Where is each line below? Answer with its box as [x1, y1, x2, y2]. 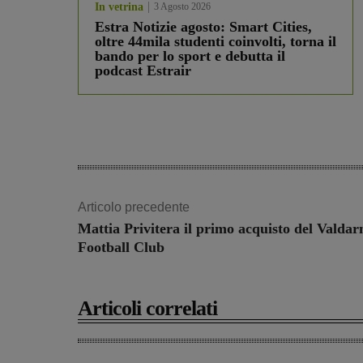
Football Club [78, 239, 164, 256]
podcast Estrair [95, 62, 191, 79]
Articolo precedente [78, 200, 190, 215]
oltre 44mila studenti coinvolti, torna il [95, 33, 336, 50]
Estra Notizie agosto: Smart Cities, [95, 19, 312, 36]
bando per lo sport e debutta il [95, 48, 285, 65]
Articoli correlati [78, 297, 217, 321]
